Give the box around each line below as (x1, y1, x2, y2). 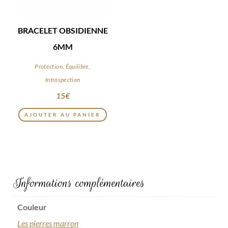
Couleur (17, 202, 47, 212)
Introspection (45, 75, 80, 83)
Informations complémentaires (13, 174, 146, 192)
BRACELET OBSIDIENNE (17, 25, 108, 35)
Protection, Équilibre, (35, 62, 91, 70)
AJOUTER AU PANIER (24, 111, 101, 118)
